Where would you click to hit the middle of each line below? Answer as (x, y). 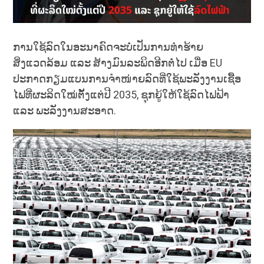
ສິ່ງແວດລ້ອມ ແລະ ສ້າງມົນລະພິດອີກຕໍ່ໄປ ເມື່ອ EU (118, 63)
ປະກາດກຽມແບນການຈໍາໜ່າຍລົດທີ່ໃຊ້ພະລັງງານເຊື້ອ (127, 79)
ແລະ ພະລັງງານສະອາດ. (65, 111)
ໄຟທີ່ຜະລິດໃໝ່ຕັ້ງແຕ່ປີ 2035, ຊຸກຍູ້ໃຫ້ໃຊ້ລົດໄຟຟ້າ (121, 95)
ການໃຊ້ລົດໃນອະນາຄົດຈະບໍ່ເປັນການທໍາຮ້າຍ (108, 47)
